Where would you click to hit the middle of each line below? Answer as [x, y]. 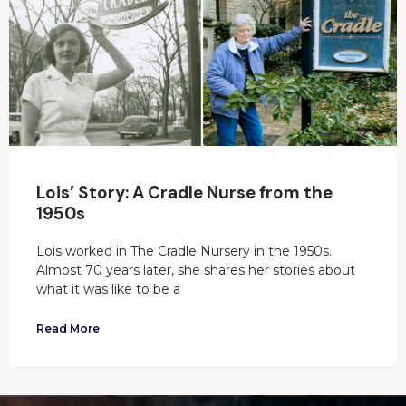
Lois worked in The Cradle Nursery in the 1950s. [184, 251]
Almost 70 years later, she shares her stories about [196, 270]
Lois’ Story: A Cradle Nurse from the [184, 192]
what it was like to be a [108, 289]
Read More [68, 328]
